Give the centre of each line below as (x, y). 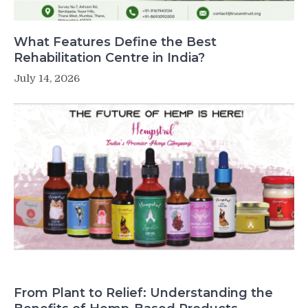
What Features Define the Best (115, 42)
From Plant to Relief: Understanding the (143, 293)
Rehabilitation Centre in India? (109, 57)
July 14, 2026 (47, 78)
